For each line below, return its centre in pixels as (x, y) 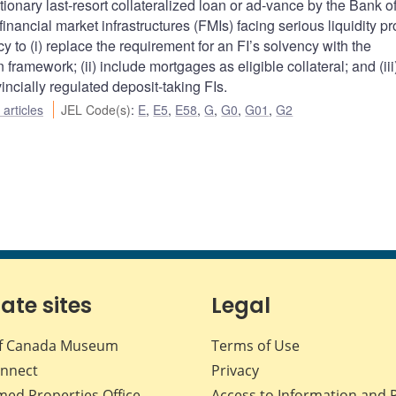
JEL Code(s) (96, 110)
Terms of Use (255, 346)
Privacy (235, 371)
